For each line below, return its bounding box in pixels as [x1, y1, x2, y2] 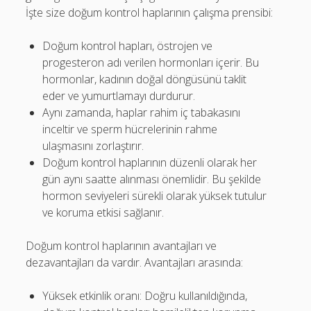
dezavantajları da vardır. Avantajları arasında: [26, 255, 244, 270]
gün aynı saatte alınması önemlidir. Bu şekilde [42, 171, 262, 187]
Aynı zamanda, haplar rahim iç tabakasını [42, 105, 241, 120]
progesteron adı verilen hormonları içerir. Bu [42, 55, 260, 70]
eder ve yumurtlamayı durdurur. [42, 88, 196, 103]
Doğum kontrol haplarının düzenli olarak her [42, 155, 258, 170]
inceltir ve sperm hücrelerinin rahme [42, 121, 218, 137]
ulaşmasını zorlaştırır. [42, 138, 144, 153]
